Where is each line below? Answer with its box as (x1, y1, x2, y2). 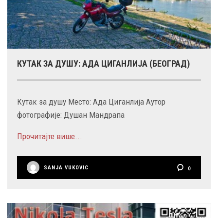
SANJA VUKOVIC (44, 164, 89, 171)
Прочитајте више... (17, 131, 82, 141)
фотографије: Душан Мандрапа (17, 109, 125, 120)
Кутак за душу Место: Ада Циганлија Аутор (17, 96, 165, 107)
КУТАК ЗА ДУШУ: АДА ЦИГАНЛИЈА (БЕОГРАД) (17, 58, 190, 69)
